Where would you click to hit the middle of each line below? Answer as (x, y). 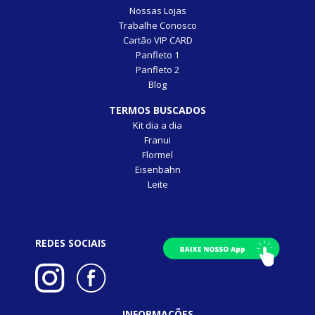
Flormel (157, 155)
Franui (157, 140)
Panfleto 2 (157, 70)
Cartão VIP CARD (157, 40)
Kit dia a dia (157, 125)
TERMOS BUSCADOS (157, 110)
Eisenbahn (157, 169)
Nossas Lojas (157, 11)
